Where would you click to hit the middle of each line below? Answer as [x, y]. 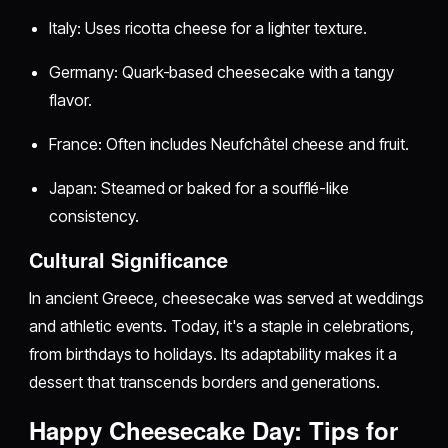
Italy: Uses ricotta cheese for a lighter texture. [208, 27]
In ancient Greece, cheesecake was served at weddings [226, 297]
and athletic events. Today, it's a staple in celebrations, [222, 325]
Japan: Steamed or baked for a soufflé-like [199, 187]
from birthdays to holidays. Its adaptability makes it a [213, 353]
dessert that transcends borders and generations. [204, 381]
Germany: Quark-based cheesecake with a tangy [222, 71]
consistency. [94, 215]
